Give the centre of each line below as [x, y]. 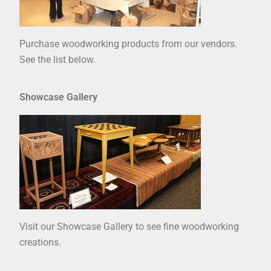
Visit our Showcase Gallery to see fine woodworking [129, 227]
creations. [40, 243]
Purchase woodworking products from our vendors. [128, 44]
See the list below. [57, 60]
